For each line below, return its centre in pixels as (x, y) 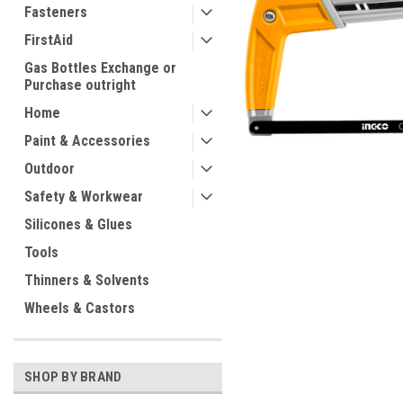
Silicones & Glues (78, 224)
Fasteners (56, 12)
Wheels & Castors (80, 308)
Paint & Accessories (87, 141)
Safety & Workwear (84, 197)
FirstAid (49, 40)
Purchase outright (80, 85)
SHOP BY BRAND (73, 377)
